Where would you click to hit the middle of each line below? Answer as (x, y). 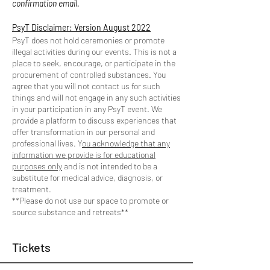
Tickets (31, 247)
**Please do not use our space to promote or (90, 200)
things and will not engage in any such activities (96, 97)
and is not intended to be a (110, 166)
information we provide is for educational (84, 154)
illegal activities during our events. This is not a (94, 51)
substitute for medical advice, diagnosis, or (87, 177)
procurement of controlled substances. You (89, 74)
